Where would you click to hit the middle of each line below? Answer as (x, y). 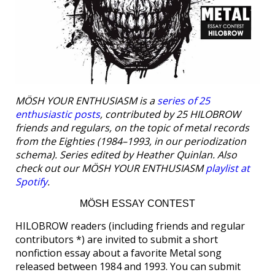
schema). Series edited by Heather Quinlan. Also (126, 155)
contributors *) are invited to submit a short (117, 240)
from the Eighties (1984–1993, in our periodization (131, 141)
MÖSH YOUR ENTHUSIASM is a (86, 101)
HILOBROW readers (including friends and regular (130, 226)
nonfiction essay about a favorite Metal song (118, 253)
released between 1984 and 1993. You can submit (128, 267)
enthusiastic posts (58, 114)
